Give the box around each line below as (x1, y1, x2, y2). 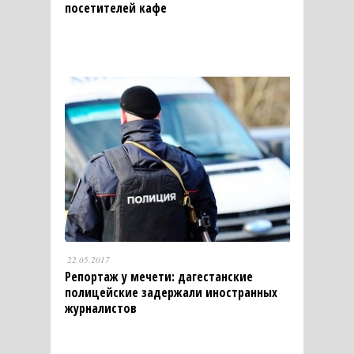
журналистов (64, 299, 137, 317)
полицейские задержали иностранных (64, 283, 277, 301)
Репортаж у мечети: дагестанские (64, 267, 253, 285)
